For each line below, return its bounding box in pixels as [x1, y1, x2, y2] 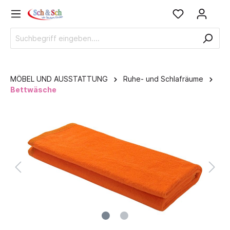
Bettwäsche [10, 85, 56, 94]
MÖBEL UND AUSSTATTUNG [10, 74, 108, 83]
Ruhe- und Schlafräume [123, 74, 203, 83]
